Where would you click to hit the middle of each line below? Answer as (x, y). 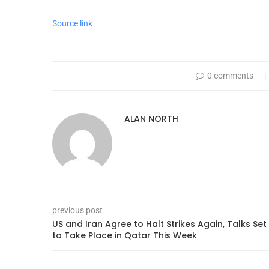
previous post (77, 210)
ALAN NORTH (151, 119)
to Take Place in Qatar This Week (125, 235)
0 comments (231, 75)
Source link (72, 23)
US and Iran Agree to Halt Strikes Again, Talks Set (159, 224)
